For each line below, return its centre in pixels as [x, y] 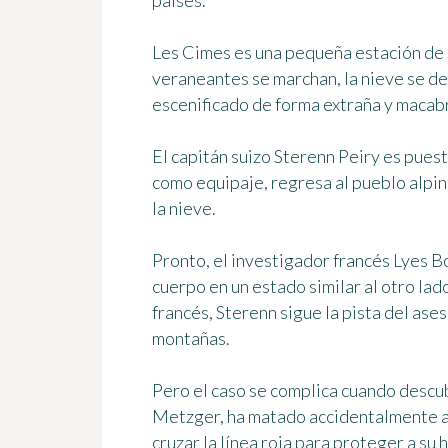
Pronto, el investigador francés [272, 260]
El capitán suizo [213, 156]
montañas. [191, 338]
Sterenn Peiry [327, 156]
